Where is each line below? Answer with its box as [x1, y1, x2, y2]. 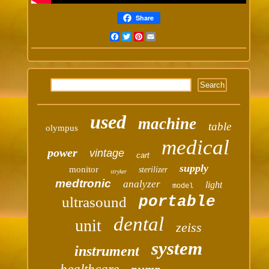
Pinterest [143, 32, 168, 41]
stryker [110, 168, 127, 175]
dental [113, 213, 165, 235]
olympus [46, 123, 79, 133]
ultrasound [61, 194, 127, 211]
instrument [74, 243, 140, 259]
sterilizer [138, 165, 168, 175]
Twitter [131, 32, 151, 41]
